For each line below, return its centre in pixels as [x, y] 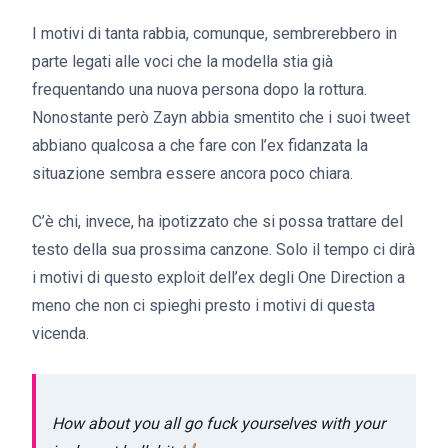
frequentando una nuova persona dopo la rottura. [199, 90]
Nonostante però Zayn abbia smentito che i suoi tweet [221, 118]
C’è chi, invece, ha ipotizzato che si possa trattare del [217, 222]
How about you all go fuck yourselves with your [218, 423]
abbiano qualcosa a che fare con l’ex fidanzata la [200, 146]
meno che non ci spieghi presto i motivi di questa [203, 306]
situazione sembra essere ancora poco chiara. [192, 174]
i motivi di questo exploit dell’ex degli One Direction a [218, 278]
